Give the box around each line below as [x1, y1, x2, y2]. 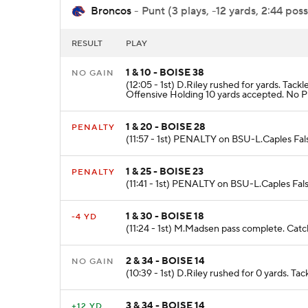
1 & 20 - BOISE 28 [126, 121, 206, 134]
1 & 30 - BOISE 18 [126, 210, 204, 223]
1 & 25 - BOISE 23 [126, 166, 203, 179]
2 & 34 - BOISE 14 [126, 255, 205, 268]
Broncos [91, 3, 131, 18]
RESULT [71, 38, 102, 49]
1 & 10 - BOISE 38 [126, 67, 204, 80]
